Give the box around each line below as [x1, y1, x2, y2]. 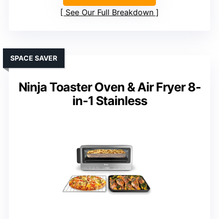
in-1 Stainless [72, 93, 147, 109]
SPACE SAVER [10, 54, 57, 63]
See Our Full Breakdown [66, 7, 153, 18]
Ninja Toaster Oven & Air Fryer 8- [18, 80, 201, 95]
